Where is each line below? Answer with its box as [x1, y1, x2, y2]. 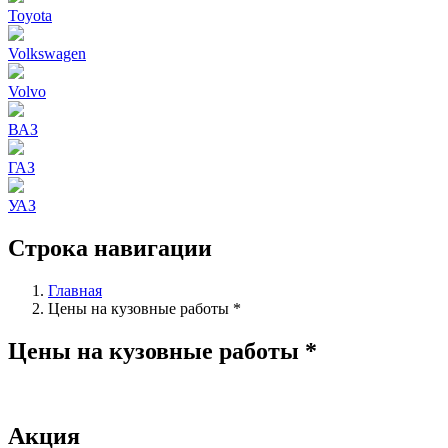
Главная [48, 281, 102, 299]
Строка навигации [8, 234, 212, 261]
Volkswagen [8, 45, 86, 62]
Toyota [8, 7, 52, 24]
